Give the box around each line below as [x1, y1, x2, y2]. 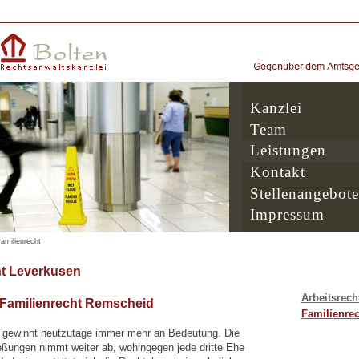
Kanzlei [249, 99, 302, 116]
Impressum [249, 206, 325, 224]
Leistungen [249, 142, 326, 159]
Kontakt [249, 163, 305, 180]
